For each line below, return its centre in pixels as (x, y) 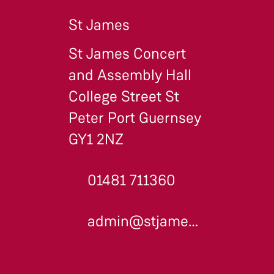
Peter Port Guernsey (135, 118)
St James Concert (127, 54)
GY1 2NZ (96, 140)
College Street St (124, 97)
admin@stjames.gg (194, 222)
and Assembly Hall (130, 76)
